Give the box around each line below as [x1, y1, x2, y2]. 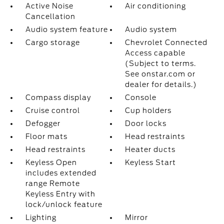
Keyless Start [125, 158, 176, 166]
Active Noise [25, 2, 73, 10]
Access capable [125, 49, 186, 57]
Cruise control [25, 106, 80, 114]
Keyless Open [25, 158, 77, 166]
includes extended [25, 169, 96, 177]
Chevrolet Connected [125, 38, 208, 46]
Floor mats [25, 132, 67, 140]
